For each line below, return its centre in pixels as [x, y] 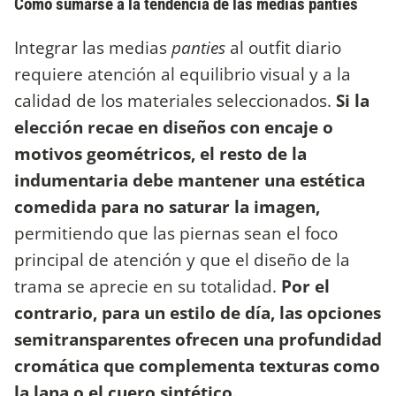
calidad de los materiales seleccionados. [175, 101]
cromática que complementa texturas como [197, 366]
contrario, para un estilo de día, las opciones [198, 313]
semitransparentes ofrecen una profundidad [198, 339]
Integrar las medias [93, 48]
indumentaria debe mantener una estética [190, 180]
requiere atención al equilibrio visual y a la [183, 74]
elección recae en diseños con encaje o [174, 127]
